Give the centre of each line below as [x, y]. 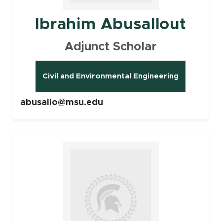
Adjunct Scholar [110, 47]
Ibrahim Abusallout [110, 25]
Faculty [23, 131]
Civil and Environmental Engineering [110, 76]
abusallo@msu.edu [61, 102]
